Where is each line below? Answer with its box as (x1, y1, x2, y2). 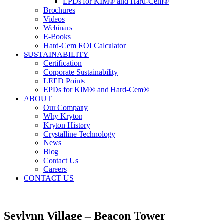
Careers (43, 165, 67, 174)
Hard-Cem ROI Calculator (43, 41, 126, 50)
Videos (43, 15, 65, 24)
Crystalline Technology (43, 130, 115, 138)
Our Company (43, 103, 88, 112)
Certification (43, 59, 82, 68)
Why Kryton (43, 112, 82, 121)
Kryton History (43, 121, 90, 130)
